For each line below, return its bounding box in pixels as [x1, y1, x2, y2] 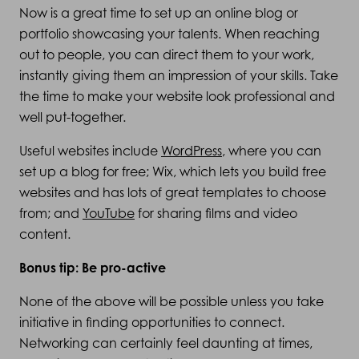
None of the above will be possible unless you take [19, 293, 324, 309]
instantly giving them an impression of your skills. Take [19, 67, 338, 83]
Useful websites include [19, 143, 161, 159]
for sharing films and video [135, 205, 297, 221]
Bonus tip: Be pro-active [19, 260, 166, 276]
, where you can [222, 143, 321, 159]
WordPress [161, 143, 222, 159]
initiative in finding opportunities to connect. [19, 314, 284, 330]
